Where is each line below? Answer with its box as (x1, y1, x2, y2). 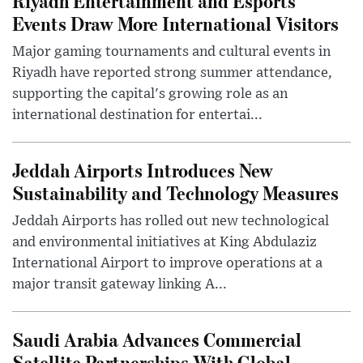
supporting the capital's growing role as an (12, 87, 288, 102)
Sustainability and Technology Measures (12, 180, 339, 206)
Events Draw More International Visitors (12, 11, 339, 36)
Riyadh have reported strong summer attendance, (12, 66, 332, 81)
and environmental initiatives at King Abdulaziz (12, 235, 317, 250)
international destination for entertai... (12, 108, 263, 123)
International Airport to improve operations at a (12, 256, 322, 271)
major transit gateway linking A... (12, 277, 227, 293)
